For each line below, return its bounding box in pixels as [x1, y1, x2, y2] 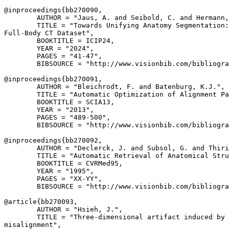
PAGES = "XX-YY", [4, 175, 102, 182]
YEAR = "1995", [4, 167, 94, 175]
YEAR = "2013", [4, 106, 94, 113]
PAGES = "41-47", [4, 52, 102, 60]
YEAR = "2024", [4, 44, 94, 52]
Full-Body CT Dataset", [4, 29, 94, 37]
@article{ [4, 198, 41, 205]
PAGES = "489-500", [4, 113, 110, 121]
